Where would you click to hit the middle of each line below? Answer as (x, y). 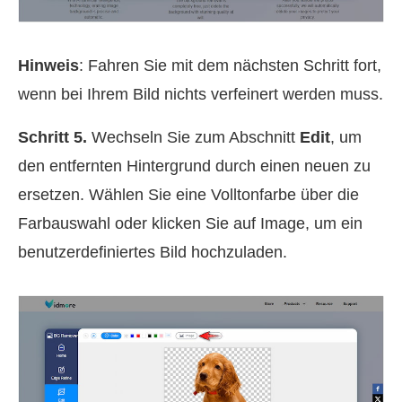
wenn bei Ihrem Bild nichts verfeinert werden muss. (201, 95)
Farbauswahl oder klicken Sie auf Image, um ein (190, 224)
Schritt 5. (52, 138)
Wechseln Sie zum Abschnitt (193, 138)
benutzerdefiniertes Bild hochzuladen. (153, 253)
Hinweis (48, 66)
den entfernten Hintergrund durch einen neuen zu (194, 166)
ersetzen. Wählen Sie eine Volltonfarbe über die (188, 195)
